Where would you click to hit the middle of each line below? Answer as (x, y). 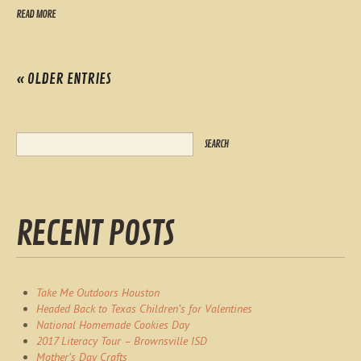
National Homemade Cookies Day (113, 324)
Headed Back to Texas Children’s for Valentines (144, 308)
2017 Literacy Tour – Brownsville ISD (122, 340)
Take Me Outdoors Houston (98, 292)
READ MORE (36, 14)
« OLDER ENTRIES (64, 79)
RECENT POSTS (95, 234)
